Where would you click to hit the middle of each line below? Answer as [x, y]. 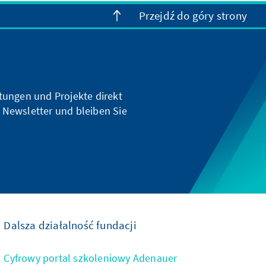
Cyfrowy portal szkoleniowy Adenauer [91, 258]
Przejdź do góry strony [193, 16]
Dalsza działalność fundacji [70, 225]
